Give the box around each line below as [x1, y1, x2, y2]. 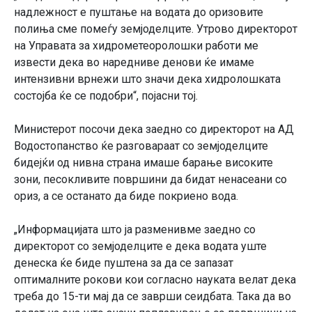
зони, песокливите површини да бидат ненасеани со [14, 172, 287, 186]
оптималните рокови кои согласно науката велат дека [14, 272, 296, 286]
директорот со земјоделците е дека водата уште [14, 239, 267, 253]
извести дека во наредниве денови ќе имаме [14, 55, 254, 69]
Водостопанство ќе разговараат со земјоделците [14, 139, 268, 153]
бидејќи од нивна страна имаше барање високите [14, 155, 273, 169]
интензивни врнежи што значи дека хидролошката [14, 72, 281, 86]
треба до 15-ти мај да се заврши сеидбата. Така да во [14, 289, 291, 303]
